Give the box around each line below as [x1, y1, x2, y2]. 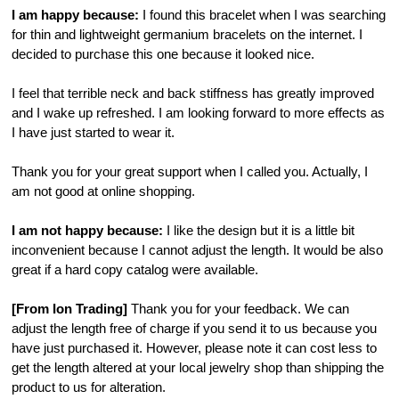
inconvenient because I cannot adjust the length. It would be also [12, 243, 384, 258]
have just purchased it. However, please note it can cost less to [12, 341, 378, 356]
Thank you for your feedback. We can [127, 302, 350, 317]
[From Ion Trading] [12, 302, 128, 317]
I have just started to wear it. [12, 126, 175, 141]
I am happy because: [12, 8, 140, 23]
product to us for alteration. [12, 380, 167, 395]
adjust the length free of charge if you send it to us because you [12, 322, 378, 337]
